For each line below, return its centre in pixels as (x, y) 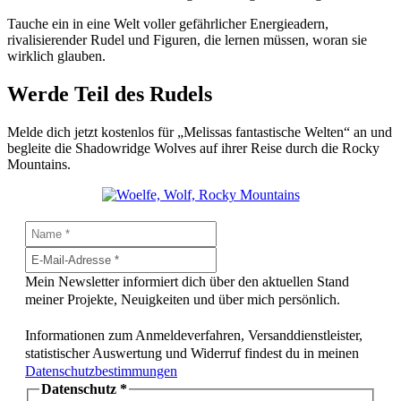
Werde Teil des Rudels (110, 94)
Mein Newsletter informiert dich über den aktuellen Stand (187, 281)
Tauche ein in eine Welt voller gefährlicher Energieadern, (168, 24)
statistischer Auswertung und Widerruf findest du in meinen (192, 353)
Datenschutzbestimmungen (101, 371)
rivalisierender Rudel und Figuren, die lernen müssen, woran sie (187, 40)
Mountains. (39, 164)
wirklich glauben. (56, 56)
